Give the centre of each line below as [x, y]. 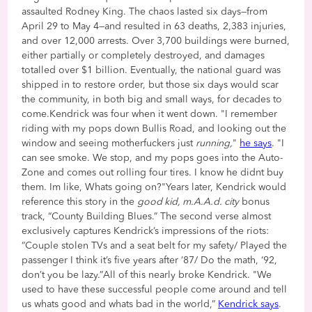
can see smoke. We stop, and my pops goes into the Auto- [153, 158]
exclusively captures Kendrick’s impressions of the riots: [146, 231]
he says [256, 143]
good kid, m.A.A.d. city [188, 202]
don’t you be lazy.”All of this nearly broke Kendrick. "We [147, 275]
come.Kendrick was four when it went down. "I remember [150, 114]
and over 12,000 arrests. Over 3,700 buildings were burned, [156, 41]
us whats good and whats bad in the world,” [120, 304]
